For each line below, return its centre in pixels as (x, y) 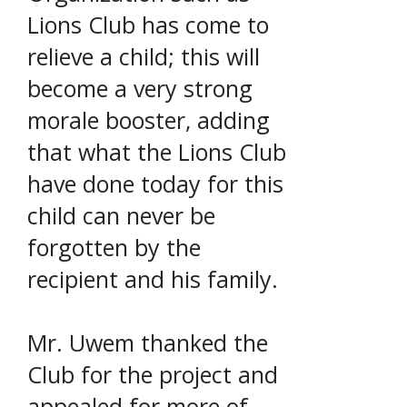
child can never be (121, 215)
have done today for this (155, 183)
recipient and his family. (153, 278)
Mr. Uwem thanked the (148, 342)
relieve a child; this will (144, 56)
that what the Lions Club (157, 151)
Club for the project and (153, 374)
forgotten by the (114, 247)
